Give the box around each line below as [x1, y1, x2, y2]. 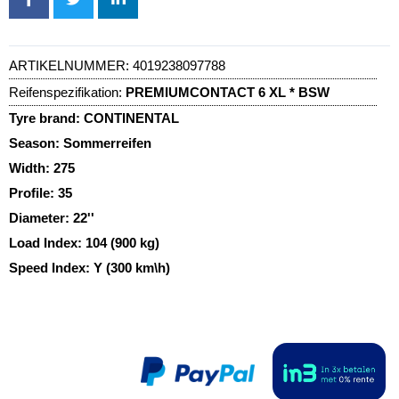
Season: [9, 134, 63, 151]
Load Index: [9, 234, 85, 250]
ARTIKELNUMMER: [9, 57, 133, 73]
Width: [9, 159, 53, 175]
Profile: [9, 184, 58, 200]
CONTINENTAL [84, 110, 179, 126]
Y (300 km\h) [94, 259, 170, 275]
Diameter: [9, 209, 73, 225]
